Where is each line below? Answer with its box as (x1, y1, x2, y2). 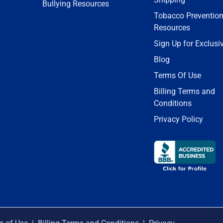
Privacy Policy (154, 114, 203, 124)
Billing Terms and (154, 87, 215, 96)
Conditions (154, 99, 192, 108)
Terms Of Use (154, 71, 201, 80)
